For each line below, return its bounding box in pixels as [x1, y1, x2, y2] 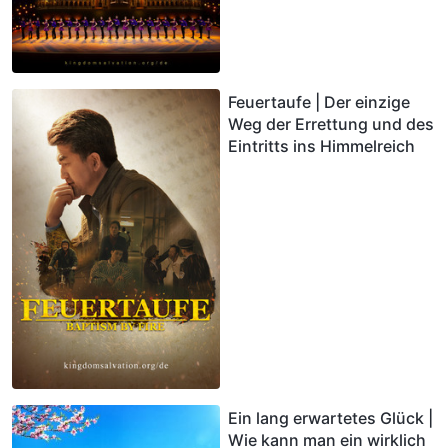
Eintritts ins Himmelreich [228, 135, 415, 156]
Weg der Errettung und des [228, 113, 434, 134]
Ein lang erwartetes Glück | [228, 407, 433, 428]
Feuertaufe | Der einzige [228, 91, 410, 112]
